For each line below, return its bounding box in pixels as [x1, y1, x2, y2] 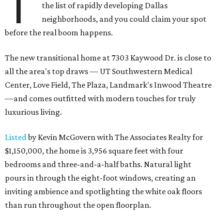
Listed [5, 132, 27, 142]
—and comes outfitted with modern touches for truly [5, 93, 196, 104]
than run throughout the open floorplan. [5, 200, 151, 210]
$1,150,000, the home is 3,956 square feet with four [5, 146, 183, 156]
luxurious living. [5, 107, 62, 117]
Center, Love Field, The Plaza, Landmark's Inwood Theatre [5, 80, 212, 90]
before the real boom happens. [5, 28, 113, 38]
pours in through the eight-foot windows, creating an [5, 173, 196, 183]
